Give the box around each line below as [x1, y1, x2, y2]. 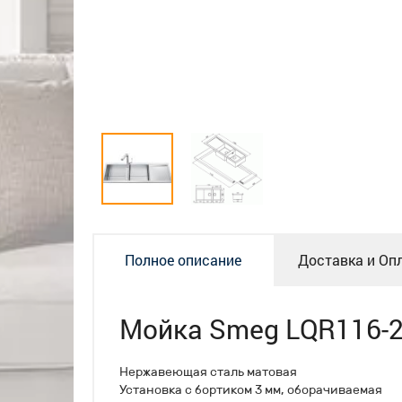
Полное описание [125, 250, 241, 269]
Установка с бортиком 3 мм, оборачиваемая [119, 381, 382, 398]
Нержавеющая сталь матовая [119, 363, 297, 380]
